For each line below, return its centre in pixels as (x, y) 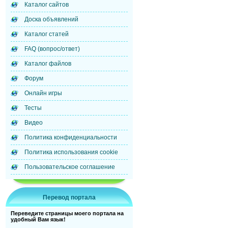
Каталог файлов (48, 64)
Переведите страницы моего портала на (67, 213)
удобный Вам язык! (38, 219)
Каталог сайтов (47, 5)
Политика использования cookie (71, 152)
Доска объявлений (51, 19)
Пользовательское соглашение (70, 167)
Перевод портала (69, 197)
